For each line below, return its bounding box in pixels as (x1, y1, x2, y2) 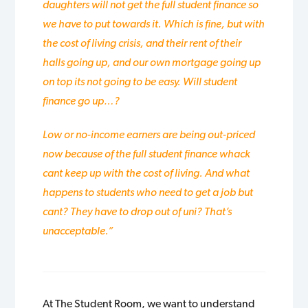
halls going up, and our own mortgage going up (43, 56, 261, 69)
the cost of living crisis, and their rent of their (43, 36, 242, 50)
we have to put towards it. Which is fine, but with (43, 17, 265, 31)
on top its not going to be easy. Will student (43, 75, 238, 89)
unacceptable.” (43, 224, 114, 238)
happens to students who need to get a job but (43, 186, 254, 199)
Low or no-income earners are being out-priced (43, 128, 256, 142)
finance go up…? (43, 94, 120, 108)
